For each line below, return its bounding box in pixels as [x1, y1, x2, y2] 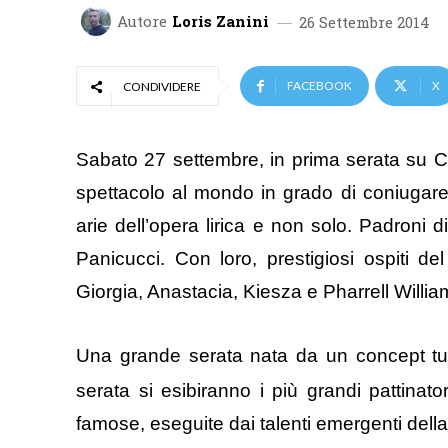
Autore [117, 10, 167, 31]
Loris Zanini [172, 10, 269, 31]
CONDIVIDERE [123, 79, 201, 95]
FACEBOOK [287, 78, 352, 94]
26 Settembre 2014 [299, 11, 430, 32]
